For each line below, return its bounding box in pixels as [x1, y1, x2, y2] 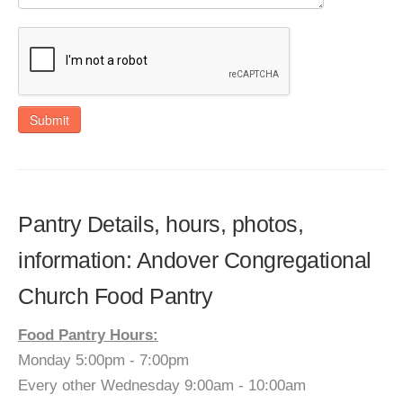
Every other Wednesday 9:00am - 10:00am [18, 377, 306, 394]
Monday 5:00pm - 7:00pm [18, 352, 189, 369]
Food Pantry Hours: [18, 327, 158, 344]
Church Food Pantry [18, 283, 212, 309]
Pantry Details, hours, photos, [18, 211, 303, 237]
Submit [30, 111, 69, 129]
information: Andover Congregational [18, 247, 372, 273]
